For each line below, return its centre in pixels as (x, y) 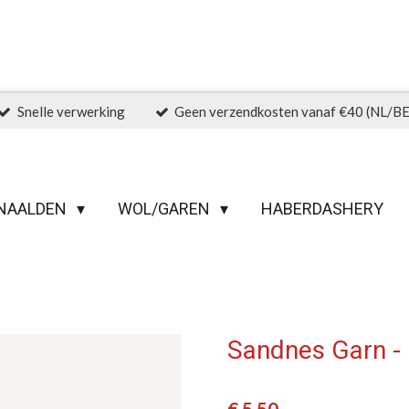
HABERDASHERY (323, 208)
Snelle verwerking (71, 111)
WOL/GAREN (166, 208)
